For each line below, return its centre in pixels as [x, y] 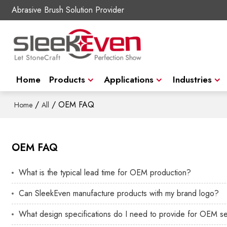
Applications [129, 80]
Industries [192, 80]
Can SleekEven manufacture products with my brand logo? [119, 193]
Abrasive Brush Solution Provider [68, 10]
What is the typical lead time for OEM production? [105, 172]
